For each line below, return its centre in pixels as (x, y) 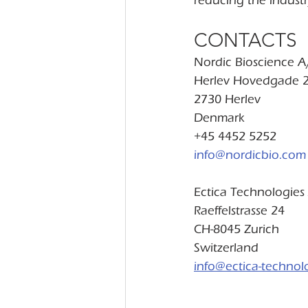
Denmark (219, 118)
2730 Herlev (227, 99)
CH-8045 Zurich (236, 229)
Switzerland (226, 248)
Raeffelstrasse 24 (239, 211)
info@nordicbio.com (250, 155)
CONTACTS (245, 40)
